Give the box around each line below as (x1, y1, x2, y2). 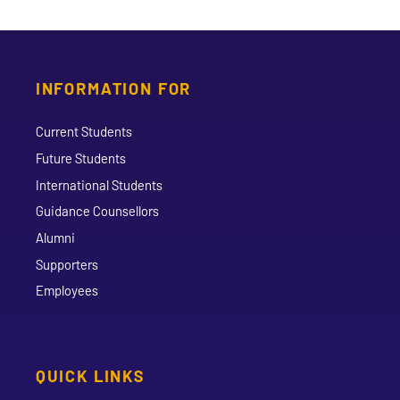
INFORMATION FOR (35, 78, 192, 98)
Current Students (35, 123, 132, 140)
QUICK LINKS (35, 366, 145, 387)
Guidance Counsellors (35, 203, 159, 220)
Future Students (35, 150, 126, 167)
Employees (35, 282, 98, 299)
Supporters (35, 255, 98, 272)
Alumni (35, 229, 75, 246)
